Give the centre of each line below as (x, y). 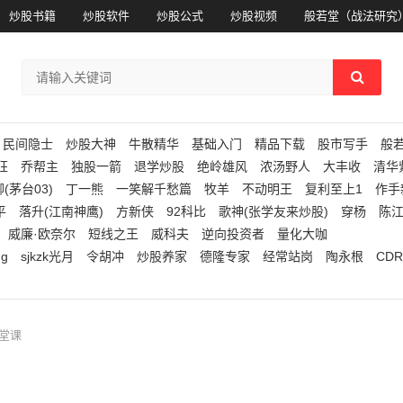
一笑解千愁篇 (153, 189)
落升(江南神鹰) (61, 211)
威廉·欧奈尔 (41, 234)
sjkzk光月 (47, 256)
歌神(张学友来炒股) (273, 211)
